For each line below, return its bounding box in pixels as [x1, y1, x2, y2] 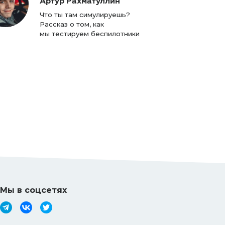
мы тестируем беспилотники [39, 29, 140, 38]
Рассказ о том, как [39, 20, 104, 28]
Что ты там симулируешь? [39, 10, 130, 19]
